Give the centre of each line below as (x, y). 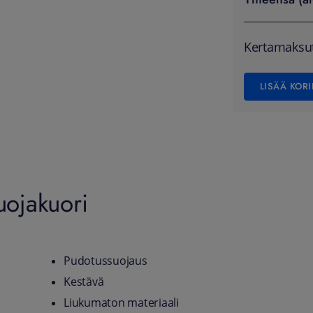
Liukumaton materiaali (121, 303)
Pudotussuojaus (105, 261)
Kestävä (84, 282)
